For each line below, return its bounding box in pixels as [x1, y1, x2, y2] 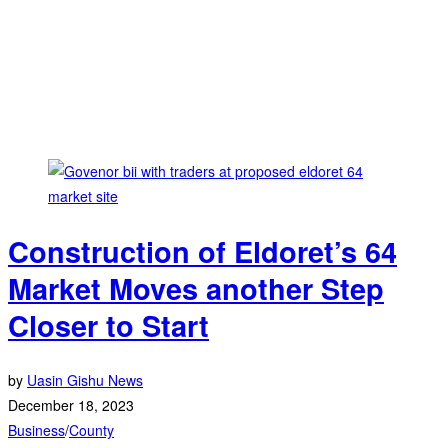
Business [8, 420, 65, 441]
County [69, 420, 114, 441]
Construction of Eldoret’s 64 [8, 231, 397, 273]
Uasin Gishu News [27, 370, 143, 391]
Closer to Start [8, 305, 209, 347]
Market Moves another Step [8, 268, 384, 310]
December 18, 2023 [8, 395, 134, 416]
